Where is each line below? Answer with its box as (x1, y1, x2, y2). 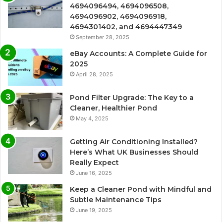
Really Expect (70, 158, 119, 167)
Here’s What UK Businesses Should (70, 148, 198, 157)
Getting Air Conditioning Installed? (70, 137, 198, 147)
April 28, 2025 (76, 71, 113, 78)
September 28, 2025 (76, 34, 129, 41)
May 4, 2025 (76, 115, 109, 122)
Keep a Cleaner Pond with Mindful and (70, 185, 212, 194)
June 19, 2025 (76, 207, 112, 214)
